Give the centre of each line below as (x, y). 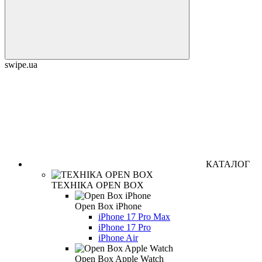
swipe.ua (21, 64)
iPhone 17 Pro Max (134, 216)
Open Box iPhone (108, 206)
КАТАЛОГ (228, 164)
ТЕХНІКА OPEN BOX (98, 185)
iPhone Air (118, 237)
